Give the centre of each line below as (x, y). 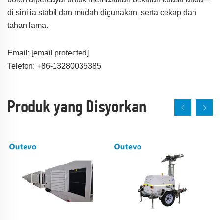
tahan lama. (28, 25)
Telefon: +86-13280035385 (54, 66)
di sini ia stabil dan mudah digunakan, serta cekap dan (102, 12)
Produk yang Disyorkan (77, 108)
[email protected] (60, 53)
